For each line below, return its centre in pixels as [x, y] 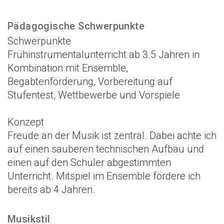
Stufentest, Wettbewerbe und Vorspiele [94, 95]
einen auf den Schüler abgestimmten [89, 163]
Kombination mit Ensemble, [68, 68]
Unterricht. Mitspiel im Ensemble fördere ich [104, 176]
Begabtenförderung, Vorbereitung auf [90, 82]
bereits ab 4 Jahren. [51, 190]
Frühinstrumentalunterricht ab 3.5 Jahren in [103, 55]
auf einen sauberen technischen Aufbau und [106, 149]
